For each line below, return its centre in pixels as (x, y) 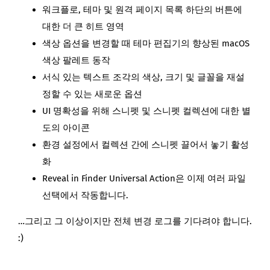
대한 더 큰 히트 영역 (83, 26)
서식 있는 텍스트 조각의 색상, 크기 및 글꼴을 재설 (143, 77)
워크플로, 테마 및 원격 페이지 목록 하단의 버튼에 (142, 9)
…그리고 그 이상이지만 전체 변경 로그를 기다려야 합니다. (135, 221)
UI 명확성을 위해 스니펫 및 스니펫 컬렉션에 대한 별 (146, 111)
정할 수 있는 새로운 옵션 (92, 94)
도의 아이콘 (66, 127)
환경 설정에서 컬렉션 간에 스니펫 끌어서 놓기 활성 (146, 144)
